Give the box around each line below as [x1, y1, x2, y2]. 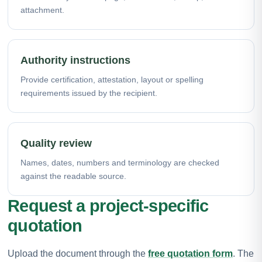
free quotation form [148, 248, 233, 258]
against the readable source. [20, 171, 126, 181]
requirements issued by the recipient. [20, 88, 157, 98]
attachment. [20, 5, 64, 15]
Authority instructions [20, 54, 130, 66]
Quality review [20, 137, 92, 149]
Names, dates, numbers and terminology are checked [20, 157, 219, 167]
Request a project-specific [8, 196, 209, 215]
